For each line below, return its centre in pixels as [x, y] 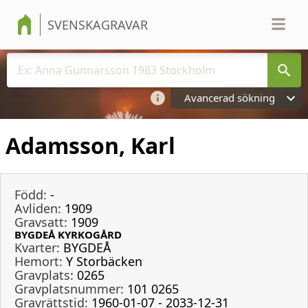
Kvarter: [37, 247]
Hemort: [38, 261]
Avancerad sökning [230, 98]
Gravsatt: [41, 222]
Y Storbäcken [104, 261]
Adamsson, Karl [90, 146]
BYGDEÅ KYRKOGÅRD [68, 234]
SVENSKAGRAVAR [98, 25]
